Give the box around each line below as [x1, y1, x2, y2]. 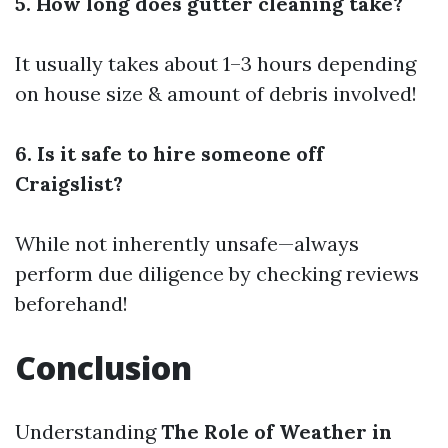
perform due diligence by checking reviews [15, 261, 419, 286]
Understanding [15, 419, 161, 444]
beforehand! [15, 291, 128, 316]
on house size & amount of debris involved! [15, 81, 417, 106]
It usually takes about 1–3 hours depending [15, 51, 416, 76]
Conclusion [15, 346, 192, 389]
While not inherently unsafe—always [15, 231, 359, 256]
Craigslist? [15, 171, 123, 196]
